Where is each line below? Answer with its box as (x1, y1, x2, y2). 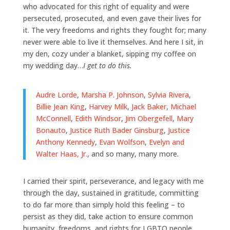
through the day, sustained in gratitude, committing (23, 187, 199, 198)
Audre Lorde (35, 89, 77, 100)
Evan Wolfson (99, 137, 145, 147)
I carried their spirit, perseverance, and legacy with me (23, 176, 204, 186)
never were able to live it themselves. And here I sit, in (23, 36, 203, 47)
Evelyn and (148, 137, 184, 147)
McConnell (35, 113, 71, 123)
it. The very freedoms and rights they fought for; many (23, 25, 206, 35)
